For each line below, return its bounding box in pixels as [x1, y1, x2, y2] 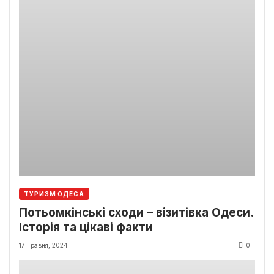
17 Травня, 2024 [19, 242, 68, 249]
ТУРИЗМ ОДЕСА [24, 190, 84, 198]
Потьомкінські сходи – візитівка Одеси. [19, 206, 253, 220]
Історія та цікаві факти [19, 220, 153, 235]
